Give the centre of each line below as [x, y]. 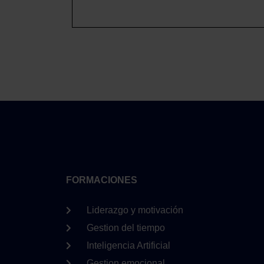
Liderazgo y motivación [135, 210]
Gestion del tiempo [126, 228]
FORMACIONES [102, 180]
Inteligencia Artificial [128, 245]
